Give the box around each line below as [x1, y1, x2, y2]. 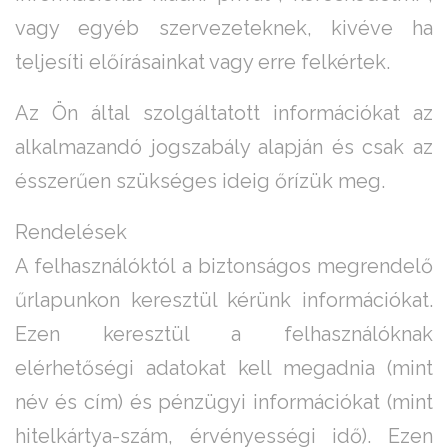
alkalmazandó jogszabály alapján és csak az [15, 135, 433, 160]
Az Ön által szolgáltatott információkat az [15, 101, 433, 126]
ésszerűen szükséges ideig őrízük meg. [15, 169, 385, 194]
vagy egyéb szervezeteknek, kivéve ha [15, 16, 433, 41]
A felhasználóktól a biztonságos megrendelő [15, 254, 433, 279]
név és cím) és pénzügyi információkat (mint [15, 390, 433, 415]
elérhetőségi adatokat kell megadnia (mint [15, 356, 433, 381]
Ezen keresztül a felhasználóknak [15, 322, 433, 347]
